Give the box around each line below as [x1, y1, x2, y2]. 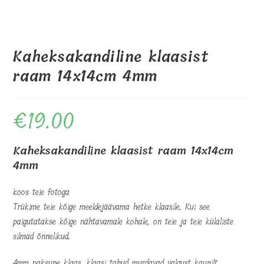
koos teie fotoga [13, 185, 70, 199]
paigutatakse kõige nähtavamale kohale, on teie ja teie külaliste [13, 214, 234, 229]
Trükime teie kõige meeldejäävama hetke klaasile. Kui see [13, 200, 210, 214]
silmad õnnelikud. [13, 229, 71, 243]
